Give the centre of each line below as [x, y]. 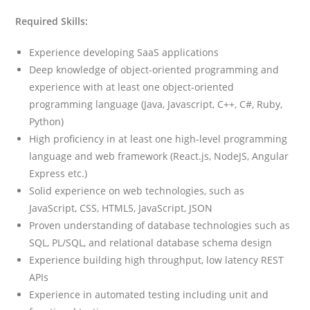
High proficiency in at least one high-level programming [158, 138]
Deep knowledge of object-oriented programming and [154, 69]
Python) [47, 121]
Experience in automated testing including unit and [149, 294]
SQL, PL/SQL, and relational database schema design [151, 242]
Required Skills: [52, 21]
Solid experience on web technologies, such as [137, 190]
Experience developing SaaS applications [124, 52]
